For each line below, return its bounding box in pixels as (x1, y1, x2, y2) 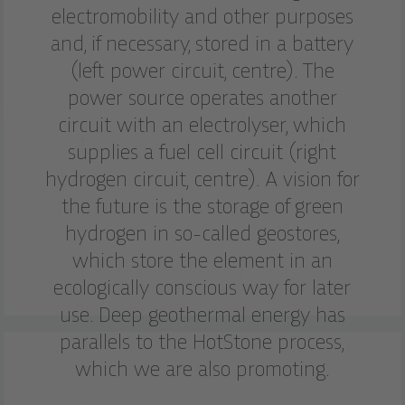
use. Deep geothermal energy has (59, 306, 345, 326)
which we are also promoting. (74, 360, 330, 381)
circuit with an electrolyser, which (58, 116, 347, 137)
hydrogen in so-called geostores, (64, 224, 340, 245)
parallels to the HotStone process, (60, 333, 345, 353)
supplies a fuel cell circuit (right (68, 143, 337, 164)
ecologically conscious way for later (53, 278, 352, 299)
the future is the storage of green (61, 197, 344, 218)
